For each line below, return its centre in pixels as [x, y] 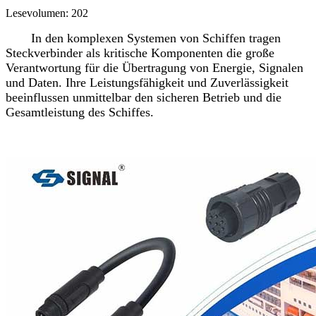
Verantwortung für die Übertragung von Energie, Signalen [154, 67]
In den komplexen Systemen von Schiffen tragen [143, 38]
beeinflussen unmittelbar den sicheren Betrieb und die [144, 97]
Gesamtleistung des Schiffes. [80, 112]
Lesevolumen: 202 [47, 13]
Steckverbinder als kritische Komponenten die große [140, 53]
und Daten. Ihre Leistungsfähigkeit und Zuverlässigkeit [147, 82]
